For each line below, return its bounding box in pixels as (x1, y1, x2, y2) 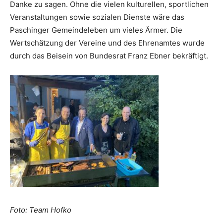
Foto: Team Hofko (10, 205, 71, 215)
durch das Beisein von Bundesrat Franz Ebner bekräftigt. (10, 51, 208, 60)
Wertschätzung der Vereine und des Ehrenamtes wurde (10, 38, 205, 48)
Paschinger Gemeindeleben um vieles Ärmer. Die (10, 25, 182, 35)
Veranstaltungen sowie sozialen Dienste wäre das (10, 12, 184, 22)
